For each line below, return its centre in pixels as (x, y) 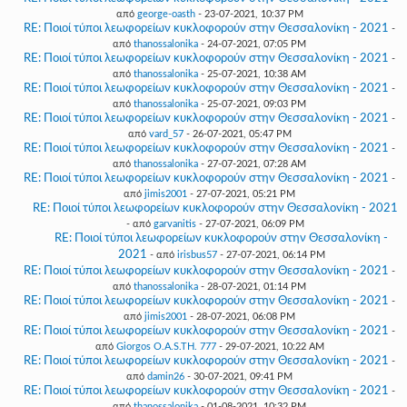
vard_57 (166, 134)
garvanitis (175, 224)
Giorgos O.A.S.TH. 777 (166, 347)
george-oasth (166, 14)
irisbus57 (197, 255)
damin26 (166, 377)
